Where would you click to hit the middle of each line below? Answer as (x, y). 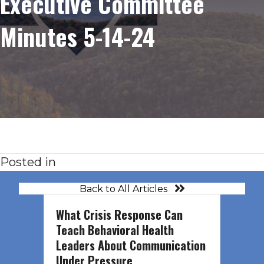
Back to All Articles (123, 189)
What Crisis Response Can (119, 215)
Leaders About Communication (131, 245)
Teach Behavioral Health (115, 230)
